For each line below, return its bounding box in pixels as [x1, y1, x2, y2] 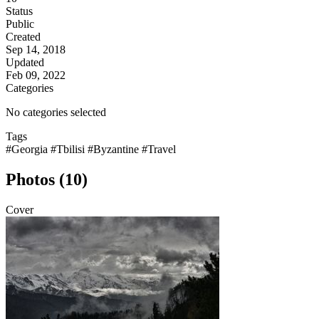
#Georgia [6, 143, 51, 156]
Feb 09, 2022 [6, 69, 66, 82]
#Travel [142, 143, 176, 156]
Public [6, 18, 34, 31]
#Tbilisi [51, 143, 88, 156]
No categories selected [6, 106, 106, 119]
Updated [6, 56, 44, 69]
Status [6, 5, 33, 18]
